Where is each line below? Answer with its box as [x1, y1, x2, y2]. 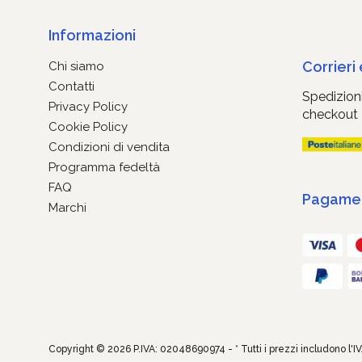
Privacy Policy [48, 99, 128, 114]
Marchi [48, 200, 86, 215]
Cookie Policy [48, 120, 128, 134]
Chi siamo [48, 59, 104, 74]
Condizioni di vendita [48, 140, 170, 154]
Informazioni [48, 27, 136, 44]
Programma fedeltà [48, 160, 160, 175]
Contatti [48, 79, 95, 94]
